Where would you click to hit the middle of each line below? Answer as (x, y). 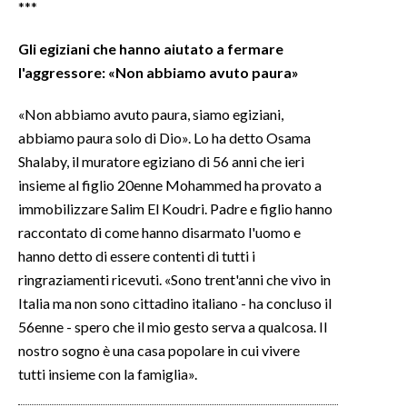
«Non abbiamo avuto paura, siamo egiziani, (151, 114)
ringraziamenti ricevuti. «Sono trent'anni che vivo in (174, 279)
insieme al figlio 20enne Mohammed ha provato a (170, 184)
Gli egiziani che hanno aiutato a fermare (151, 48)
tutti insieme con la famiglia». (108, 373)
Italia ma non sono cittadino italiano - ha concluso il (175, 303)
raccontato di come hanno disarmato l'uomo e (159, 232)
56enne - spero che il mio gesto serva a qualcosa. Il (173, 326)
